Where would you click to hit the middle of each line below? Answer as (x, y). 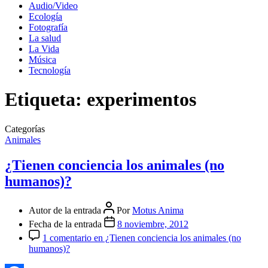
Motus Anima (158, 210)
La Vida (44, 49)
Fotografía (48, 27)
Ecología (45, 16)
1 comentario (67, 237)
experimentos (141, 100)
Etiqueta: (43, 100)
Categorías (25, 129)
